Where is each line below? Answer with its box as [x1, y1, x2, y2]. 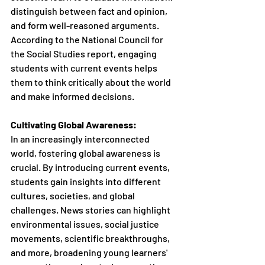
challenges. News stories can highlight [11, 203, 172, 215]
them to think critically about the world [11, 76, 173, 88]
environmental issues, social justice [11, 218, 161, 230]
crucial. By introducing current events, [11, 161, 172, 173]
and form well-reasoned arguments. [11, 19, 161, 31]
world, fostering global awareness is [11, 147, 162, 159]
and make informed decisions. [11, 90, 134, 102]
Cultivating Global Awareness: [11, 118, 137, 130]
